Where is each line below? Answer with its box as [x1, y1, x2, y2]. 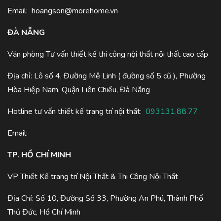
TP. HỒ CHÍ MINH [7, 149, 71, 161]
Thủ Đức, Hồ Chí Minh [7, 207, 80, 218]
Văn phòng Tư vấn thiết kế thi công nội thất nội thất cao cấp [7, 49, 208, 60]
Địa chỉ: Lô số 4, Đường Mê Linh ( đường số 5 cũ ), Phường [7, 71, 206, 82]
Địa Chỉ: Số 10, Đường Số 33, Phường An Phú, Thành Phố [7, 193, 203, 204]
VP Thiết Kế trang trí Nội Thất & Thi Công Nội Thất [7, 171, 180, 183]
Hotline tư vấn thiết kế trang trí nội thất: [7, 106, 146, 117]
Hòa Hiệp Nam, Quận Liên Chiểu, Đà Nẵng [7, 84, 150, 96]
